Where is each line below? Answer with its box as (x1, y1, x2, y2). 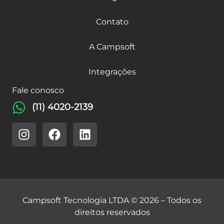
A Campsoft (88, 41, 135, 51)
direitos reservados (74, 207, 150, 217)
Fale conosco (12, 85, 64, 95)
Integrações (88, 66, 136, 76)
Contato (95, 16, 128, 26)
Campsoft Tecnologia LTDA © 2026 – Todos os (22, 195, 201, 205)
